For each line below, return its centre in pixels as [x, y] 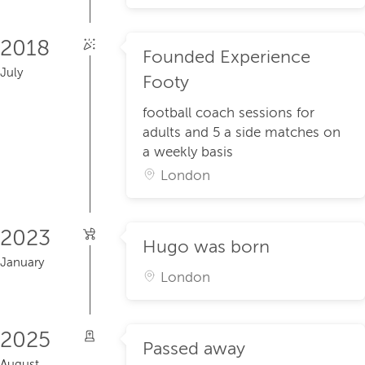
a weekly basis [188, 152]
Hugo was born [206, 247]
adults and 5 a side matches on [242, 133]
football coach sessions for [229, 113]
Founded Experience [226, 57]
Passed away [194, 349]
